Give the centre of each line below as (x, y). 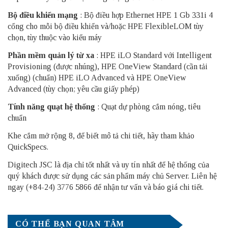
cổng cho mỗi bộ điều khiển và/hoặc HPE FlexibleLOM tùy (106, 26)
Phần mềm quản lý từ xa (51, 55)
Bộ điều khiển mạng (43, 15)
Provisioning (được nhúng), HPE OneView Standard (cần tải (108, 66)
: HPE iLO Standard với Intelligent (153, 55)
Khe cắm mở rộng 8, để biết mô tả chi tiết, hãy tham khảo (101, 135)
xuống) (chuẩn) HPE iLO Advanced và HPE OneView (97, 77)
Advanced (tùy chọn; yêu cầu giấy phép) (74, 89)
